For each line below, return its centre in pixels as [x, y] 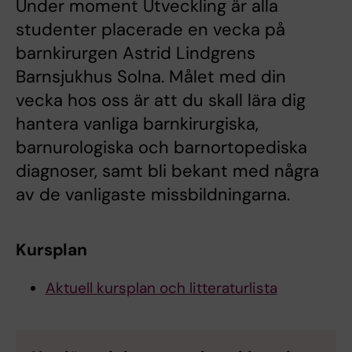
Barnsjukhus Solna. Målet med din [151, 77]
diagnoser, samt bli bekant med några [167, 171]
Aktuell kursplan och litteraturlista [161, 288]
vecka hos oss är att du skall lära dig [161, 101]
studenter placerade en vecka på [150, 30]
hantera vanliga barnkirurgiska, [137, 124]
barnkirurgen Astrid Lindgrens [136, 53]
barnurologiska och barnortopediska [161, 148]
